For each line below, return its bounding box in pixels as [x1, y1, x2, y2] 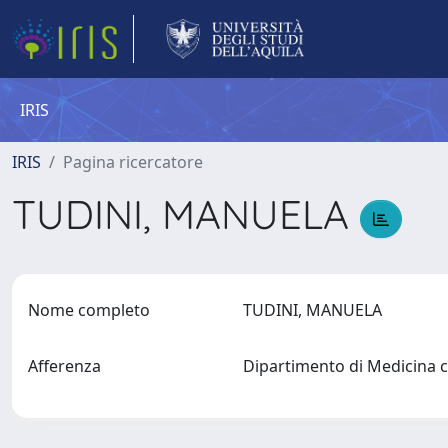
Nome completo [28, 299, 150, 321]
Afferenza [28, 355, 101, 377]
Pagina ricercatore [63, 151, 203, 173]
